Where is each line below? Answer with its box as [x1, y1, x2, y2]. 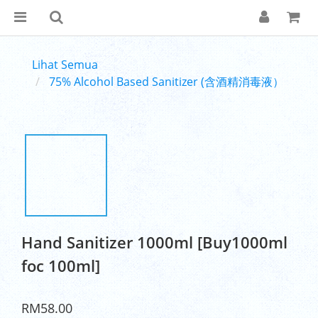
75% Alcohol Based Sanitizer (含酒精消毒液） [49, 74, 284, 89]
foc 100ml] [21, 255, 100, 276]
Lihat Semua [32, 57, 98, 72]
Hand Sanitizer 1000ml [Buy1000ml [21, 231, 287, 253]
